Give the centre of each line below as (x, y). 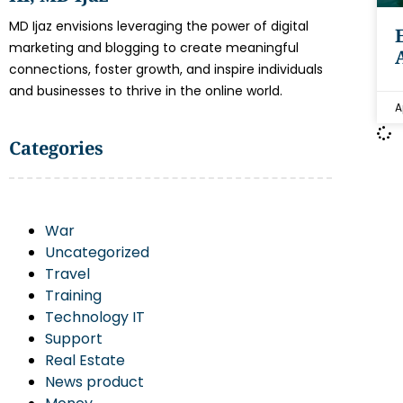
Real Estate (85, 360)
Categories (56, 148)
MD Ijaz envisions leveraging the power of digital (159, 26)
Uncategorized (97, 252)
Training (73, 296)
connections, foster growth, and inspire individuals (166, 69)
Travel (67, 274)
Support (74, 339)
